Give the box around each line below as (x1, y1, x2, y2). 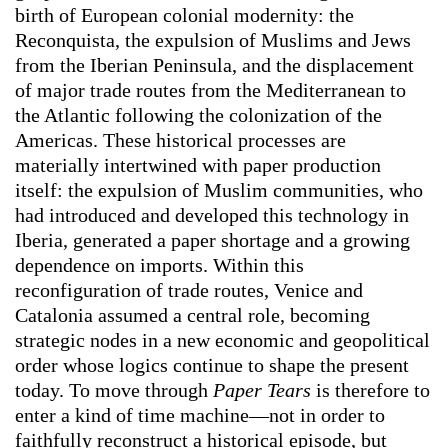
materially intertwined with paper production (15, 154, 381, 177)
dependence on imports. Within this (15, 254, 304, 277)
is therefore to (311, 379, 430, 402)
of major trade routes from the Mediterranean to (15, 79, 406, 102)
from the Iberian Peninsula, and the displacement (15, 54, 414, 77)
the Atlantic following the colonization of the (15, 104, 382, 127)
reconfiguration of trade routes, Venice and (15, 279, 363, 302)
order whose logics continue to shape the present (15, 354, 409, 377)
